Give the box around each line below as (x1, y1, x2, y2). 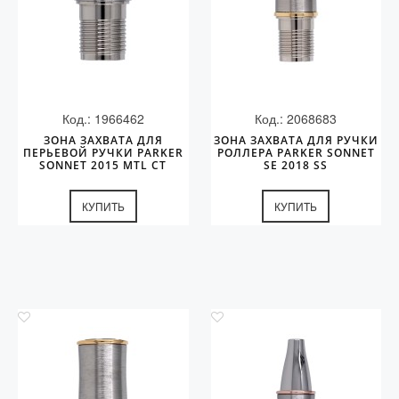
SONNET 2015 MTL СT (39, 158, 167, 173)
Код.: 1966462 (61, 110, 144, 127)
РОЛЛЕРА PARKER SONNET (216, 145, 375, 160)
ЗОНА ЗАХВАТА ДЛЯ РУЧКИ (213, 133, 379, 148)
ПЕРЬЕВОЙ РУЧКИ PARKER (22, 145, 183, 160)
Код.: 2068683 (255, 110, 338, 127)
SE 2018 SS (264, 158, 329, 173)
